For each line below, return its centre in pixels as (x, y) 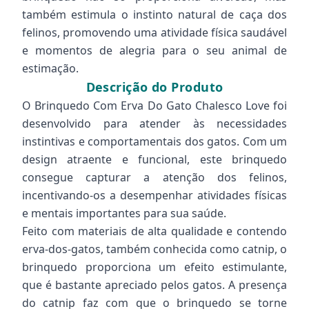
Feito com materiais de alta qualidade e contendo (154, 231)
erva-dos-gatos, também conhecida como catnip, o (154, 249)
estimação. (50, 68)
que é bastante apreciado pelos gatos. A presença (154, 285)
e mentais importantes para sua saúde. (124, 213)
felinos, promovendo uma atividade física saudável (154, 32)
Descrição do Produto (154, 87)
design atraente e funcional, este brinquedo (154, 159)
